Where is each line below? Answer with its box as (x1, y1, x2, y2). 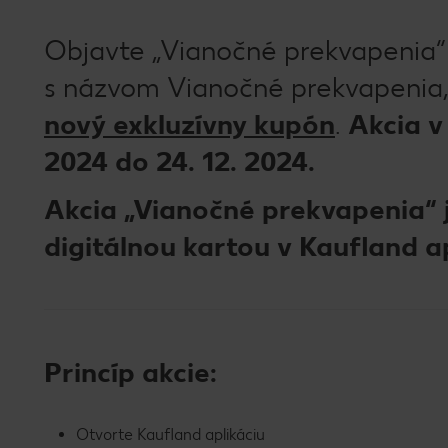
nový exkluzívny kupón (44, 107, 335, 142)
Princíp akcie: (44, 355, 217, 390)
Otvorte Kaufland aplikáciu (76, 425, 265, 445)
